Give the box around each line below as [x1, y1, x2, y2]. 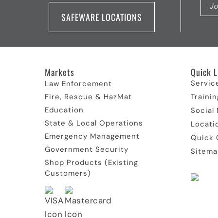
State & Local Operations [45, 118, 143, 128]
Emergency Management [45, 131, 140, 141]
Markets [45, 66, 74, 78]
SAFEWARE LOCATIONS [61, 11, 142, 23]
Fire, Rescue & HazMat [45, 92, 132, 102]
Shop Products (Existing [45, 158, 138, 167]
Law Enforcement [45, 79, 112, 89]
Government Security [45, 145, 128, 154]
